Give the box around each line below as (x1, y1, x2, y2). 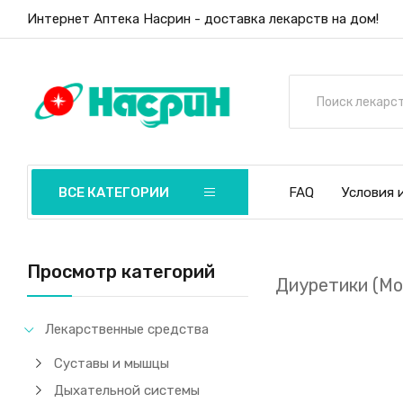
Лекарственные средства (45, 321, 210, 337)
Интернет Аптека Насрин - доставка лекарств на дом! (27, 11, 380, 27)
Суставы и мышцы (54, 355, 170, 372)
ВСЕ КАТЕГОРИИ (58, 184, 170, 201)
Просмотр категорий (27, 261, 216, 282)
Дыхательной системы (54, 382, 201, 399)
